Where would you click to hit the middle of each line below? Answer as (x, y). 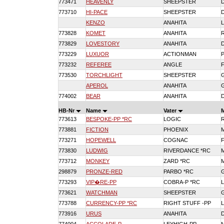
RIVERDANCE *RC (187, 150)
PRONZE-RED (104, 171)
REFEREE (99, 64)
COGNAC (176, 140)
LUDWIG (97, 150)
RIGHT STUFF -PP (187, 203)
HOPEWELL (101, 140)
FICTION (97, 129)
